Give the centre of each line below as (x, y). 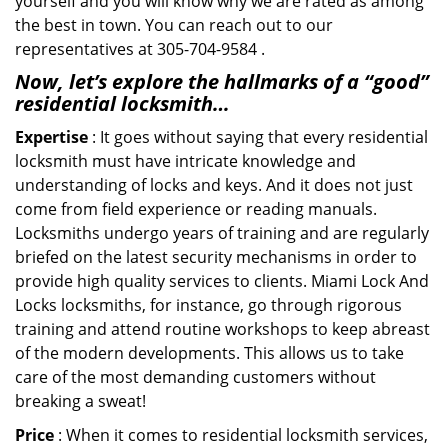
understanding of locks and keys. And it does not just (214, 185)
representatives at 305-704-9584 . (140, 49)
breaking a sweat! (80, 401)
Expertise (51, 137)
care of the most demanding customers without (195, 377)
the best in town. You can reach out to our (174, 25)
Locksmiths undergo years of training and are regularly (222, 233)
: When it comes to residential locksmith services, (241, 435)
